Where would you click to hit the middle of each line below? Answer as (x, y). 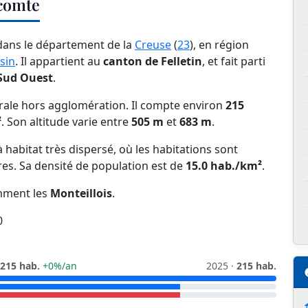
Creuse (153, 45)
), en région (219, 45)
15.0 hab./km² (224, 166)
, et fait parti (234, 62)
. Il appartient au (59, 62)
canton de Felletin (153, 62)
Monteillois (81, 194)
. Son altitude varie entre (66, 122)
